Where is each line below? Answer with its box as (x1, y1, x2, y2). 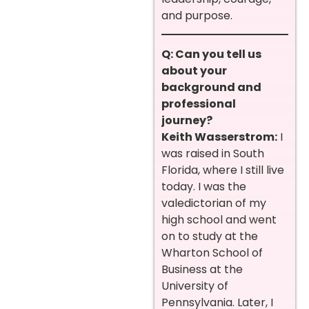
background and (161, 79, 261, 96)
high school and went (161, 212, 277, 228)
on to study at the (161, 228, 258, 245)
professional (161, 96, 236, 112)
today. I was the (161, 179, 246, 195)
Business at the (161, 261, 243, 278)
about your (161, 63, 227, 79)
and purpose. (161, 8, 232, 23)
